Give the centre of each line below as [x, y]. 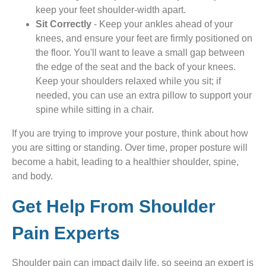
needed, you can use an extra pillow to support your [144, 96]
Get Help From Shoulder [114, 207]
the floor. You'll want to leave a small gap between [140, 53]
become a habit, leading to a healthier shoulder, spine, [125, 162]
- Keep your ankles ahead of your [162, 24]
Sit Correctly [64, 24]
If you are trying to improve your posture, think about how [130, 134]
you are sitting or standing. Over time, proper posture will [130, 148]
